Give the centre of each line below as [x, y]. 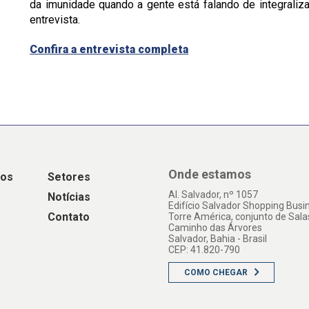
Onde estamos [210, 174]
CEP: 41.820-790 [204, 250]
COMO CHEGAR [216, 272]
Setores [69, 177]
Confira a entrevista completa [109, 49]
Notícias [69, 197]
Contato [69, 217]
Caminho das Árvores [215, 228]
